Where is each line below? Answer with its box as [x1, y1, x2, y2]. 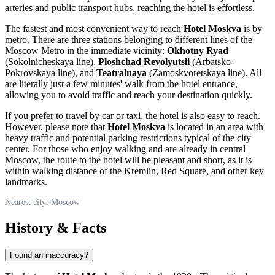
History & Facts [5, 220, 106, 236]
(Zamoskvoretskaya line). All [147, 68, 261, 79]
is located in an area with [165, 122, 263, 133]
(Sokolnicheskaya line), [5, 56, 98, 68]
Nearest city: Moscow [5, 198, 80, 207]
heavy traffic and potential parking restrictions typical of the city [5, 133, 251, 144]
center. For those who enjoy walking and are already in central [5, 144, 246, 155]
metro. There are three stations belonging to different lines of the [5, 34, 252, 45]
